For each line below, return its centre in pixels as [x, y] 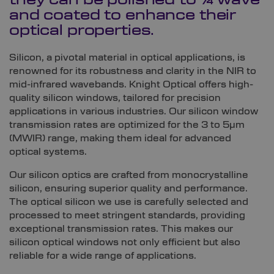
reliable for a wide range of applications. [103, 256]
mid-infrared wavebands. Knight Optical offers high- [131, 85]
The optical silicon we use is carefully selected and [129, 202]
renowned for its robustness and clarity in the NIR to [133, 71]
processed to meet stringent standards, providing [127, 216]
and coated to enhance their [123, 16]
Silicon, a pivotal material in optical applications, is [127, 58]
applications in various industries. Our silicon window [134, 112]
